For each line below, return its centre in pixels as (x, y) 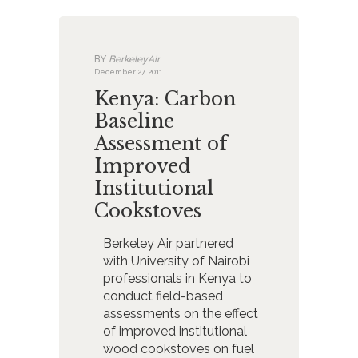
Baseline (135, 121)
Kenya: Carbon (165, 98)
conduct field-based (163, 296)
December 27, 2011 (129, 72)
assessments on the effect (180, 313)
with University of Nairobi (176, 261)
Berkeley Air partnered (168, 243)
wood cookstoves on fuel (178, 348)
